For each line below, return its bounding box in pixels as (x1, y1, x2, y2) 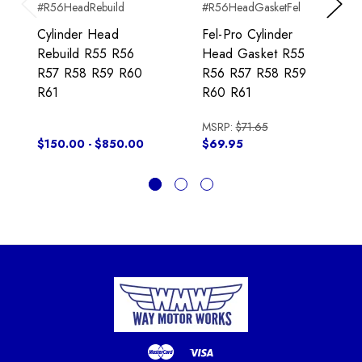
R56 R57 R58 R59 (201, 64, 307, 83)
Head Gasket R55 (201, 44, 305, 64)
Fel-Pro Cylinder (201, 25, 293, 44)
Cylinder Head (36, 25, 119, 44)
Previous (21, 12, 61, 29)
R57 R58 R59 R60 (36, 64, 143, 83)
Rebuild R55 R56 (36, 44, 135, 64)
